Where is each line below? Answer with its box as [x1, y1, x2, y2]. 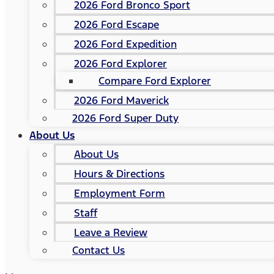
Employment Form [74, 187, 165, 200]
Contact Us [72, 243, 125, 257]
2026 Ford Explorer [74, 57, 167, 70]
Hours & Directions [74, 167, 165, 180]
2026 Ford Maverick [74, 94, 169, 107]
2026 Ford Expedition [74, 37, 177, 51]
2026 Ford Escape [74, 18, 159, 31]
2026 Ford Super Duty [72, 111, 179, 125]
